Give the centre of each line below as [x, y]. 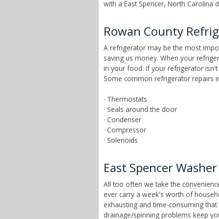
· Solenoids [121, 140]
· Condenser [122, 119]
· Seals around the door [140, 109]
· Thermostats [125, 99]
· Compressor [125, 130]
